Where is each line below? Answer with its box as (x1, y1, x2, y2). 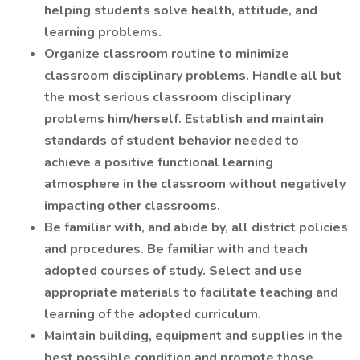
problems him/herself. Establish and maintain (44, 110, 324, 128)
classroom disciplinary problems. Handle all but (44, 67, 342, 84)
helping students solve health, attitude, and (44, 2, 317, 19)
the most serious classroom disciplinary (44, 88, 291, 106)
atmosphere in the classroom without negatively (44, 175, 346, 193)
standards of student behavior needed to (44, 132, 299, 149)
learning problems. (44, 23, 162, 41)
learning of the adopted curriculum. (44, 305, 261, 323)
